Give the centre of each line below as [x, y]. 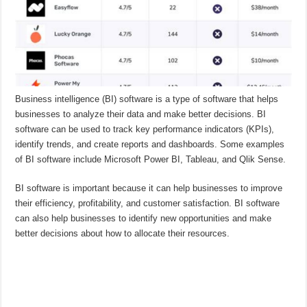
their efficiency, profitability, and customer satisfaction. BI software [148, 203]
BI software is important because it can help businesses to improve [149, 188]
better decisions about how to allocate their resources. [123, 233]
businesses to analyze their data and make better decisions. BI [141, 114]
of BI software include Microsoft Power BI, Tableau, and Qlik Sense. [151, 159]
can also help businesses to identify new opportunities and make [144, 218]
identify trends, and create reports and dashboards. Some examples [150, 144]
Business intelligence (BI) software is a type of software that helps [147, 99]
